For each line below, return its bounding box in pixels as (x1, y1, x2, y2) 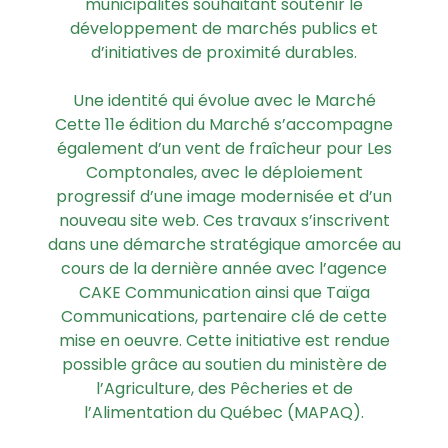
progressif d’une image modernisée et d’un (56, 185, 392, 209)
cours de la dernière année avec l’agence (61, 257, 387, 281)
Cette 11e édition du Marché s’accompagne (55, 113, 393, 137)
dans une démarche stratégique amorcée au (47, 233, 401, 257)
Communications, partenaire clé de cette (61, 305, 387, 329)
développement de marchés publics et (70, 17, 378, 41)
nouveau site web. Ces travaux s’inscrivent (58, 209, 390, 233)
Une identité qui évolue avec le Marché (72, 89, 376, 113)
